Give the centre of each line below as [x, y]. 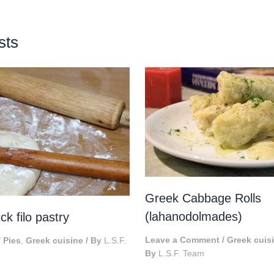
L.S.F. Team [181, 254]
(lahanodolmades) [193, 217]
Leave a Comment [182, 240]
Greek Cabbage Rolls [203, 198]
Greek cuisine [54, 241]
